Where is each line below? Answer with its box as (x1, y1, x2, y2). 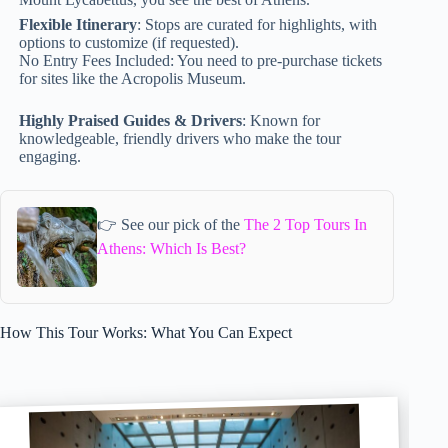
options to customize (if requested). (19, 34, 240, 52)
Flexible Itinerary (19, 16, 138, 34)
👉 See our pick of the (96, 215, 244, 233)
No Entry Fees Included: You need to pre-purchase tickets (19, 52, 383, 70)
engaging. (19, 148, 82, 166)
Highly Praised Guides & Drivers (19, 112, 243, 130)
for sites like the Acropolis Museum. (19, 70, 247, 88)
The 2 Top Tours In (243, 215, 367, 233)
